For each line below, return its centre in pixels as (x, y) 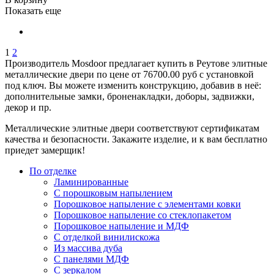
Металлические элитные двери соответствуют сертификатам (132, 128)
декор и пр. (28, 107)
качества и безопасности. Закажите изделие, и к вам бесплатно (136, 139)
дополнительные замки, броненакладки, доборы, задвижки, (130, 96)
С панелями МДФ (91, 259)
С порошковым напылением (113, 193)
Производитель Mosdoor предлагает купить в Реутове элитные (136, 63)
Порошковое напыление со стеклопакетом (143, 215)
